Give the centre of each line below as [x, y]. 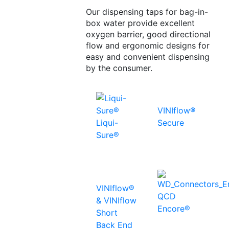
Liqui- [107, 123]
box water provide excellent [140, 23]
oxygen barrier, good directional [148, 35]
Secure [170, 123]
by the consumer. [119, 68]
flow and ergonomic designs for [147, 46]
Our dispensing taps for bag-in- [147, 12]
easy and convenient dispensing [147, 57]
